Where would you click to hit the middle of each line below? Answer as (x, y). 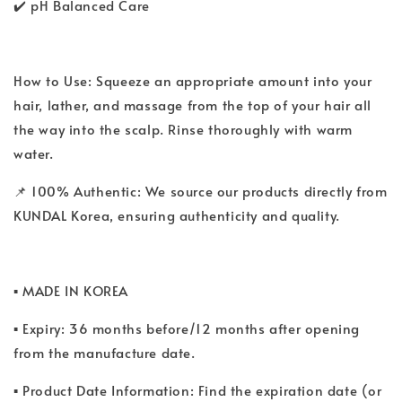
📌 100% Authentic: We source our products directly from (201, 190)
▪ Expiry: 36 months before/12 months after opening (187, 328)
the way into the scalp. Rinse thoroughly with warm (184, 128)
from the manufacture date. (105, 352)
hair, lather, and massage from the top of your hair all (193, 104)
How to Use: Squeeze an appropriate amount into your (193, 80)
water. (34, 153)
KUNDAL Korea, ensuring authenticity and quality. (177, 214)
